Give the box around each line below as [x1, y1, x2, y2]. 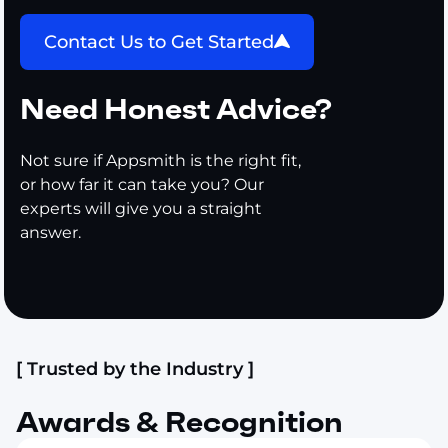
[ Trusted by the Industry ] [16, 357, 254, 380]
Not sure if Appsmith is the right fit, [20, 150, 301, 170]
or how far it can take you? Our [20, 174, 264, 194]
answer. [20, 222, 81, 242]
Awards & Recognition [16, 404, 343, 440]
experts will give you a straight [20, 198, 262, 218]
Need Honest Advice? [20, 91, 332, 127]
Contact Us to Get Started [44, 30, 274, 53]
